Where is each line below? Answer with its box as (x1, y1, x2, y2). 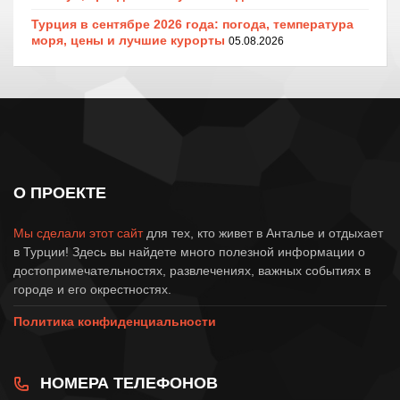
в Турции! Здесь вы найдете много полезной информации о (13, 244, 365, 259)
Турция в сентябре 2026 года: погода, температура (31, 16, 354, 31)
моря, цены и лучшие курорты (31, 32, 225, 47)
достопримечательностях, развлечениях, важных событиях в (13, 262, 371, 278)
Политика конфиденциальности (13, 313, 216, 329)
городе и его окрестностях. (13, 281, 171, 296)
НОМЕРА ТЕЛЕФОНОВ (40, 373, 218, 392)
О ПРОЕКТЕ (13, 183, 106, 202)
